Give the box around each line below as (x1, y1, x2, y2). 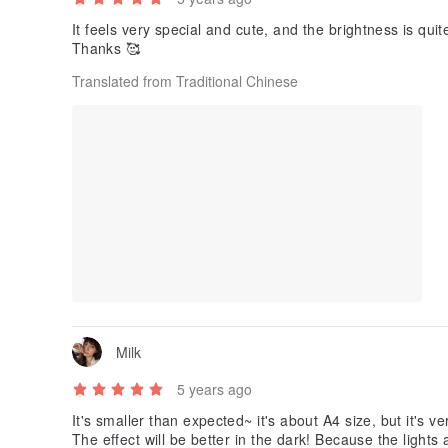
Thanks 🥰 (72, 38, 145, 59)
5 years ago (177, 379, 252, 400)
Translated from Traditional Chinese (72, 71, 298, 92)
